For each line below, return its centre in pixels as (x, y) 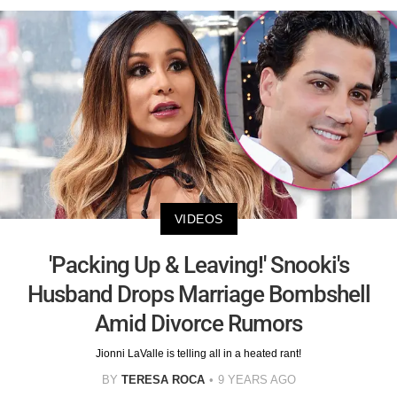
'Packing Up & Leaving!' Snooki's (198, 265)
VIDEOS (198, 218)
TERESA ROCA (163, 379)
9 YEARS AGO (257, 379)
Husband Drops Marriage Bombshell (198, 294)
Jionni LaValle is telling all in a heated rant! (198, 353)
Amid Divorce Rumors (198, 323)
